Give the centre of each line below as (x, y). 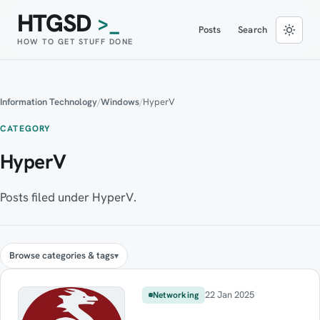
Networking (176, 295)
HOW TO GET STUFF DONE (75, 41)
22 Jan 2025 (230, 295)
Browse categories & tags (62, 255)
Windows (120, 102)
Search (252, 29)
